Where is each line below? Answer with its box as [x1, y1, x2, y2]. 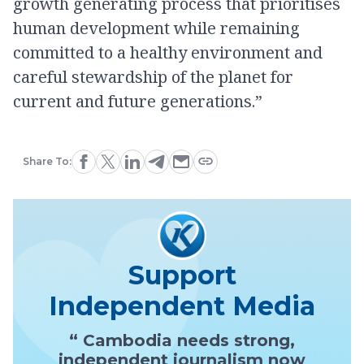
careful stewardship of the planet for [13, 65, 293, 88]
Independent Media [49, 289, 315, 322]
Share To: [22, 154, 71, 167]
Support [128, 258, 236, 291]
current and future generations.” [13, 89, 262, 112]
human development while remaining [13, 16, 300, 39]
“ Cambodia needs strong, [69, 330, 295, 350]
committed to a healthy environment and [13, 41, 323, 63]
